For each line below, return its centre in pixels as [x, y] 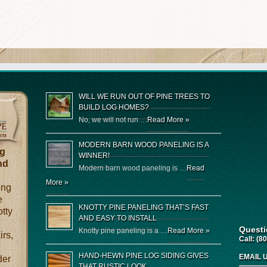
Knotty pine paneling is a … [123, 231]
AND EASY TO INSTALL [118, 218]
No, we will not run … [113, 120]
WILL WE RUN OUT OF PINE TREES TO [145, 97]
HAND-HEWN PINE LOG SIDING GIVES [144, 256]
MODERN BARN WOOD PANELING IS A [144, 145]
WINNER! [94, 156]
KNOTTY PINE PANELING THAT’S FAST [144, 207]
